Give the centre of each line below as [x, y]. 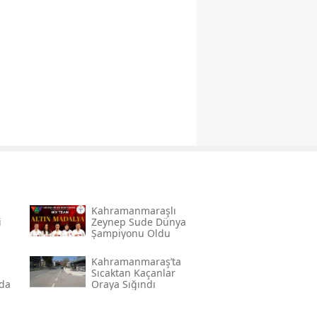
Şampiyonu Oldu [131, 234]
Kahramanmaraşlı [133, 211]
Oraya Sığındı [123, 284]
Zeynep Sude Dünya [138, 222]
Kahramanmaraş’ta [136, 262]
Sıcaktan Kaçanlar [133, 273]
